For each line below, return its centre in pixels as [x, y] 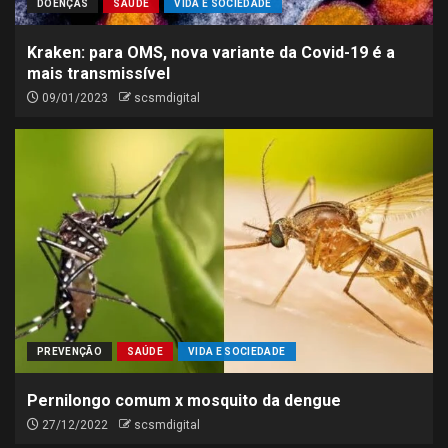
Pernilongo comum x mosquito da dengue [184, 400]
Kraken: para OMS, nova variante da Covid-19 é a [211, 52]
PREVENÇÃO [70, 351]
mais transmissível [98, 73]
